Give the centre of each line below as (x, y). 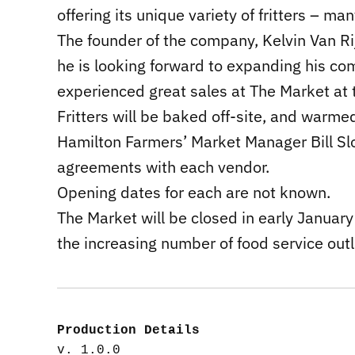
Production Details (128, 331)
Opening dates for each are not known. (194, 193)
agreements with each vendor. (163, 167)
